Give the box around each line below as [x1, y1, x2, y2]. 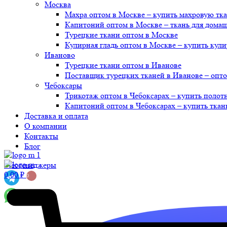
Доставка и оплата [24, 111, 88, 121]
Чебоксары [45, 81, 82, 90]
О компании [24, 121, 67, 131]
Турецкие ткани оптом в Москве [65, 30, 178, 40]
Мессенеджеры [4, 160, 56, 170]
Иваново [45, 50, 75, 60]
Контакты [24, 131, 58, 141]
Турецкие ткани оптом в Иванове [65, 60, 181, 70]
